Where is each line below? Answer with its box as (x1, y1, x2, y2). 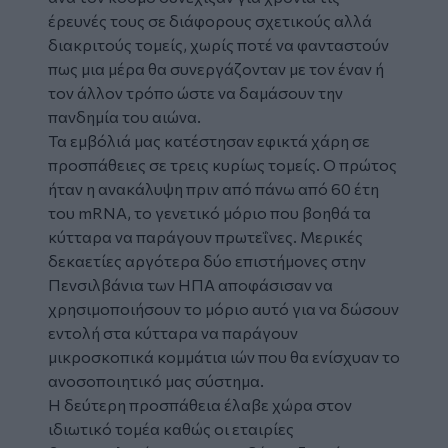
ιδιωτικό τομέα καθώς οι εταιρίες (48, 418, 294, 438)
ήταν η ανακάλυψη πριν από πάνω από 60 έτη (48, 178, 379, 198)
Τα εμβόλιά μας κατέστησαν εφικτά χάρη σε (48, 130, 370, 150)
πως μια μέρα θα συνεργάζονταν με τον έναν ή (48, 58, 384, 78)
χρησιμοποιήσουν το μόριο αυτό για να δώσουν (48, 298, 399, 318)
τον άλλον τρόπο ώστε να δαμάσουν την (48, 82, 343, 102)
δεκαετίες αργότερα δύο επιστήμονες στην (48, 250, 366, 270)
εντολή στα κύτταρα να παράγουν (48, 322, 298, 342)
